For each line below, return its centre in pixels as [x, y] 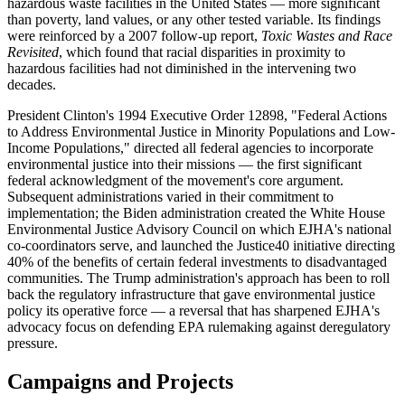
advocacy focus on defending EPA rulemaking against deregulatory [199, 327]
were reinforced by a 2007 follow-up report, [134, 36]
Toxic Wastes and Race [327, 36]
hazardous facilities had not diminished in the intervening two [182, 69]
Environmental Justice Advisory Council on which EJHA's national [199, 230]
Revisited [33, 52]
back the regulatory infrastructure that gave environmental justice [191, 295]
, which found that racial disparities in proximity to [202, 52]
